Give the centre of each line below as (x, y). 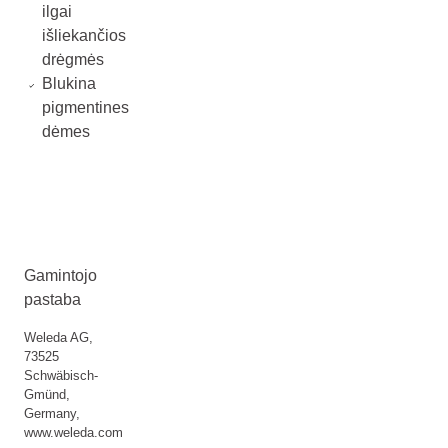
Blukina (68, 83)
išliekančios (83, 35)
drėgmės (72, 59)
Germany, (52, 413)
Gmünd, (47, 394)
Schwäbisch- (61, 375)
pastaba (52, 299)
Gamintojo (60, 275)
